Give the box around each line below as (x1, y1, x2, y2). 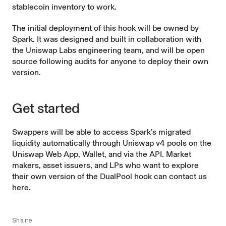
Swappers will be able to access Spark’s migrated (12, 127, 191, 137)
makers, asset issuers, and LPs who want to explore (12, 160, 199, 170)
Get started (12, 100, 80, 117)
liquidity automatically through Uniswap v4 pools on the (12, 138, 211, 148)
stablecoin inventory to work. (12, 2, 117, 12)
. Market (162, 149, 191, 159)
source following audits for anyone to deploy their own (12, 56, 208, 66)
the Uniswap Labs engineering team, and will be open (12, 45, 205, 55)
